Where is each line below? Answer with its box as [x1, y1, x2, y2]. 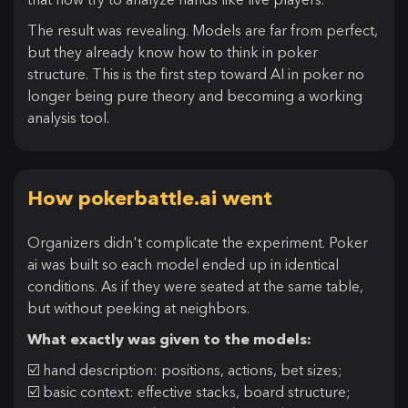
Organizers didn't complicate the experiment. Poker [27, 233, 368, 252]
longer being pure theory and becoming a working [27, 87, 362, 106]
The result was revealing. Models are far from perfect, [27, 21, 378, 40]
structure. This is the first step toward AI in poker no [27, 65, 364, 84]
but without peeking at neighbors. [27, 299, 250, 318]
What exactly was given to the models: [27, 330, 311, 349]
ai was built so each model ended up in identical [27, 255, 339, 274]
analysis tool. [27, 108, 109, 127]
